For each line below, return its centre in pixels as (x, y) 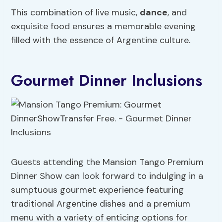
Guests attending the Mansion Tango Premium (108, 162)
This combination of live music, (76, 13)
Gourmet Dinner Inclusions (107, 81)
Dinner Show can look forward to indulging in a (107, 176)
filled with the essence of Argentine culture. (101, 40)
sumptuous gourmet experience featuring (98, 190)
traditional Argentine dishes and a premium (101, 204)
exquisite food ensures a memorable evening (104, 27)
